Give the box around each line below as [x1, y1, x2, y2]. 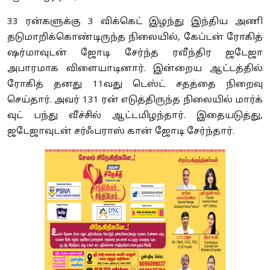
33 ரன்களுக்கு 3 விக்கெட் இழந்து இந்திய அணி [7, 16, 263, 28]
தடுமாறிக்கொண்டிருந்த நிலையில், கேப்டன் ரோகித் [7, 31, 263, 43]
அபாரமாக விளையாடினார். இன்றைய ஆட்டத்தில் [7, 63, 263, 75]
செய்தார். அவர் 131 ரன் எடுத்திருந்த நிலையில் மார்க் [7, 94, 263, 106]
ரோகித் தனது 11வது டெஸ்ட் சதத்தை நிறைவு [7, 78, 263, 90]
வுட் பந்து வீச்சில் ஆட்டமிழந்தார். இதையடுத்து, [7, 110, 263, 122]
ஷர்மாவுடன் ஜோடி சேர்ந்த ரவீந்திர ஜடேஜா [7, 47, 263, 59]
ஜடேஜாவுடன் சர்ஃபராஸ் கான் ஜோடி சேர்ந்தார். [7, 125, 234, 137]
